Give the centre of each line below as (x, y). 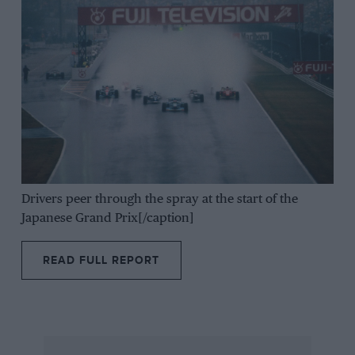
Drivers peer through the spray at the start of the (159, 199)
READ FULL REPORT (101, 261)
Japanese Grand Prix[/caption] (107, 218)
